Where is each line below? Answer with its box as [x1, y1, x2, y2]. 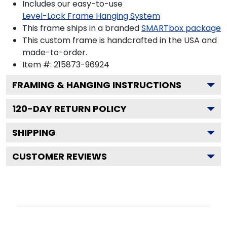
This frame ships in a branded [22, 22, 139, 34]
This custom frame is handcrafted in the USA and [22, 34, 217, 46]
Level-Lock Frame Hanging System [22, 10, 160, 22]
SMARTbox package [141, 22, 221, 34]
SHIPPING [12, 126, 56, 139]
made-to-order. [22, 46, 87, 58]
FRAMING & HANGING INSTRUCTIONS [12, 78, 181, 91]
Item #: [22, 58, 54, 70]
